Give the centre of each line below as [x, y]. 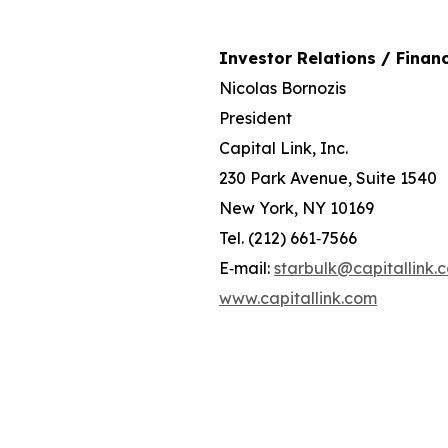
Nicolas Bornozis [282, 87]
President [255, 117]
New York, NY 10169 [296, 207]
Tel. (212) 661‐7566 [288, 237]
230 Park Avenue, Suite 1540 [328, 177]
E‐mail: [246, 267]
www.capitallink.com [298, 297]
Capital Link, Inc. [283, 147]
